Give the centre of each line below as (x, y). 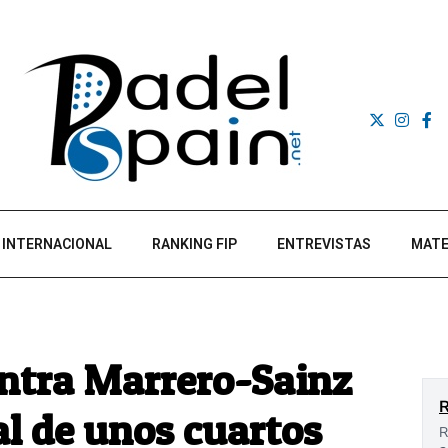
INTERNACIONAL (57, 244)
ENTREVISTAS (324, 244)
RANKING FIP (194, 244)
